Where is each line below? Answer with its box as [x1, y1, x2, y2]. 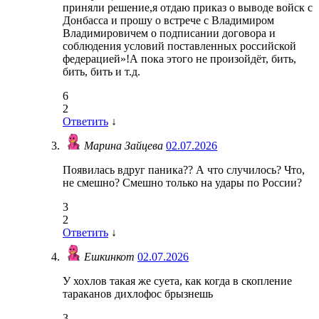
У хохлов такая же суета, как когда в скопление [63, 275, 292, 288]
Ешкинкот [84, 251, 137, 263]
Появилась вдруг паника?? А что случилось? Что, [63, 164, 305, 177]
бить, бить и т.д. [63, 66, 140, 78]
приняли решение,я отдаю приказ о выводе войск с [63, 1, 313, 14]
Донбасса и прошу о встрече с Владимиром [63, 14, 274, 27]
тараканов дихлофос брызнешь [63, 288, 213, 300]
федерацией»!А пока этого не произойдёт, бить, [63, 53, 296, 66]
